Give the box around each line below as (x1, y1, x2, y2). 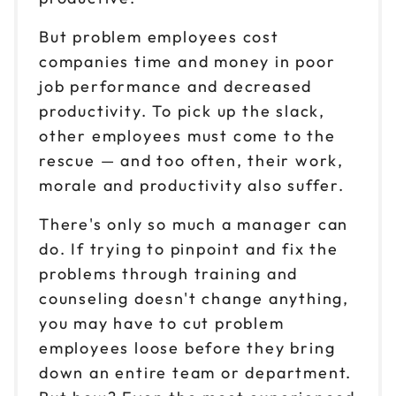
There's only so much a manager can (39, 213, 349, 234)
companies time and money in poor (39, 50, 336, 72)
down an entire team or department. (39, 362, 353, 383)
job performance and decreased (39, 75, 313, 96)
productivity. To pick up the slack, (39, 100, 325, 121)
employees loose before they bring (39, 337, 336, 358)
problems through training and (39, 263, 299, 284)
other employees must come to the (39, 125, 336, 146)
